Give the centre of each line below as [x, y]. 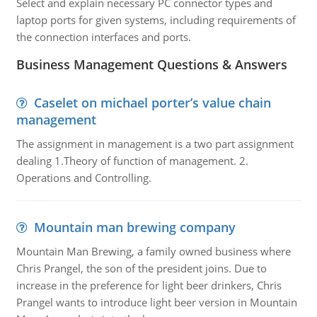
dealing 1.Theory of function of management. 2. [132, 161]
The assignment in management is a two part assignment [155, 144]
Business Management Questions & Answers [151, 64]
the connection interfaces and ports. [103, 37]
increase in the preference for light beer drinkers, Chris [149, 285]
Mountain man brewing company [134, 227]
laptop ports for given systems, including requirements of [156, 20]
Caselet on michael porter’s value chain [152, 103]
